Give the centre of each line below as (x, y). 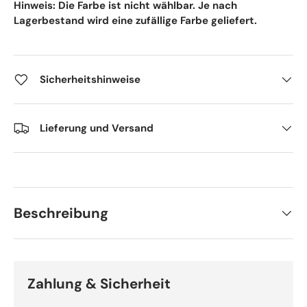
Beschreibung (61, 213)
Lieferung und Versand (97, 128)
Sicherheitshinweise (90, 79)
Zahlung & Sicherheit (99, 284)
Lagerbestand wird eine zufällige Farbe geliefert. (135, 20)
